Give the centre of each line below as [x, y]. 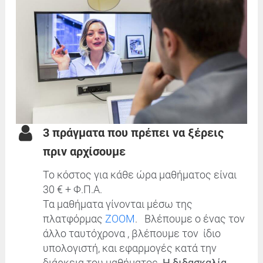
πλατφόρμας [74, 219]
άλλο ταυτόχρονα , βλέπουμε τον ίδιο [132, 234]
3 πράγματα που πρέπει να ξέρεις [133, 133]
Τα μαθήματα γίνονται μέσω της [118, 204]
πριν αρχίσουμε [84, 152]
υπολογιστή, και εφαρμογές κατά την [130, 248]
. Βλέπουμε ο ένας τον [190, 219]
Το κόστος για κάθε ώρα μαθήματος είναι [140, 175]
